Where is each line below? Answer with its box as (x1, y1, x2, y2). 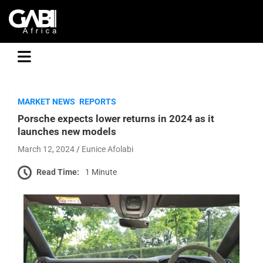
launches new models (18, 126, 116, 137)
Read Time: (36, 167, 79, 177)
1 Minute (85, 167, 117, 177)
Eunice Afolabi (82, 144, 133, 154)
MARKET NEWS (18, 97, 75, 106)
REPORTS (79, 97, 116, 106)
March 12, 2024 (18, 144, 75, 154)
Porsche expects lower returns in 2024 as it (18, 113, 214, 124)
